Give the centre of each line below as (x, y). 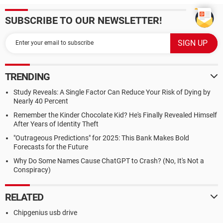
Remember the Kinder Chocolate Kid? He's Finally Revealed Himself (115, 115)
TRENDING (27, 76)
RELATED (24, 197)
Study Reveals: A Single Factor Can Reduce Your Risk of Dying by (112, 92)
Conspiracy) (32, 169)
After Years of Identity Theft (56, 124)
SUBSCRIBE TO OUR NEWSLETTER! (83, 20)
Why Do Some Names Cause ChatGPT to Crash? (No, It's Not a (109, 161)
